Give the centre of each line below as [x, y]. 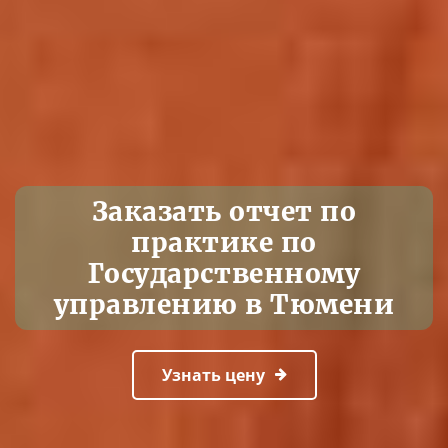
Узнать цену [213, 374]
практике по [224, 242]
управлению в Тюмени [224, 304]
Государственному [224, 273]
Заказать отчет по [224, 211]
